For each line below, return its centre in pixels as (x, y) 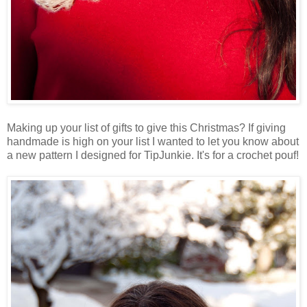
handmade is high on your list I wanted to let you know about (153, 141)
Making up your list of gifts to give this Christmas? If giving (146, 127)
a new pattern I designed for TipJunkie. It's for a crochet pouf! (153, 155)
